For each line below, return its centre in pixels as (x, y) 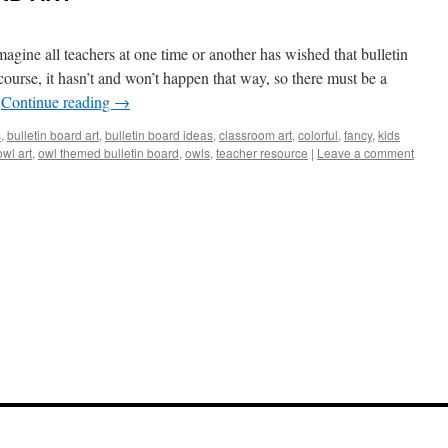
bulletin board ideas (159, 134)
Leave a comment (365, 152)
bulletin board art (53, 134)
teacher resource (262, 152)
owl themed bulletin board (108, 152)
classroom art (255, 134)
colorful (318, 134)
